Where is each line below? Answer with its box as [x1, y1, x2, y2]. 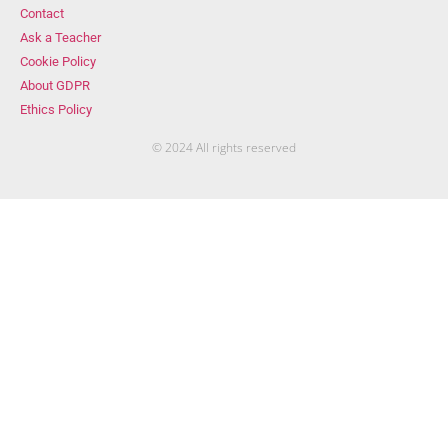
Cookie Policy [20, 53, 96, 69]
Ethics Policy [20, 101, 92, 117]
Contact [20, 5, 64, 21]
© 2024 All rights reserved [152, 138, 296, 156]
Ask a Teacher [20, 29, 101, 45]
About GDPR [20, 77, 90, 93]
